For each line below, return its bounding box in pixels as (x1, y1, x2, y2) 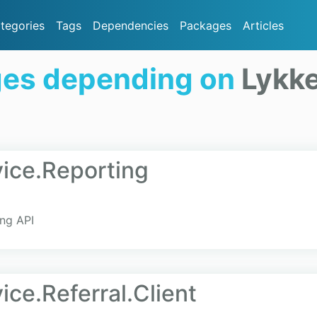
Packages (180, 18, 231, 33)
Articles (243, 18, 284, 33)
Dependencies (93, 18, 168, 33)
